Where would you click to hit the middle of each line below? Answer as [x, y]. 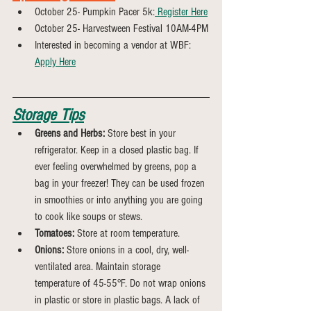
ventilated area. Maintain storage [99, 267]
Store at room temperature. [127, 233]
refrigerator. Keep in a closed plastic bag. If [118, 150]
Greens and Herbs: [70, 133]
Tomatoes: [54, 233]
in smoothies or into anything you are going [120, 200]
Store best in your [142, 133]
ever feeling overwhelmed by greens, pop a [117, 167]
